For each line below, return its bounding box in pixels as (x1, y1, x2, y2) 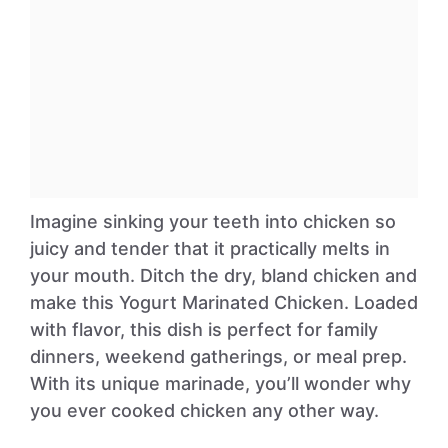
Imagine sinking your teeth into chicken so (30, 211, 396, 232)
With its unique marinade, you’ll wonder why (30, 373, 411, 394)
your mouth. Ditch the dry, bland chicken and (30, 265, 417, 286)
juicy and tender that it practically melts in (30, 238, 390, 259)
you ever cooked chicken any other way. (30, 400, 379, 421)
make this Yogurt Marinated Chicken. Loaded (30, 292, 418, 313)
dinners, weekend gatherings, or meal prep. (30, 346, 407, 367)
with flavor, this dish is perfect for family (30, 319, 378, 340)
